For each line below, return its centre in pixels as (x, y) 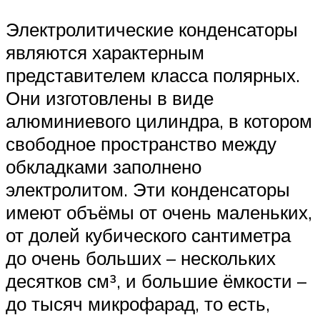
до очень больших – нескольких (141, 258)
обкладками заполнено (104, 167)
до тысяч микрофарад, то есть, (138, 304)
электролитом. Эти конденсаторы (148, 190)
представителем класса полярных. (153, 75)
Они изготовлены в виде (110, 98)
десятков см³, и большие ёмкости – (156, 281)
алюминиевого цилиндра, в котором (159, 121)
